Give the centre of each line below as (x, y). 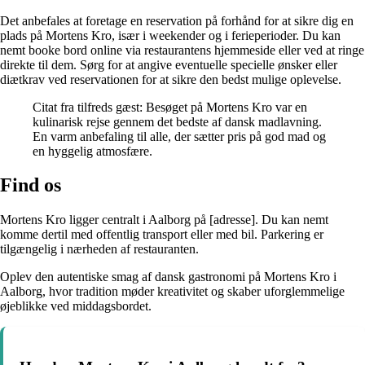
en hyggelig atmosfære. (92, 151)
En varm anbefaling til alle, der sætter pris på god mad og (179, 136)
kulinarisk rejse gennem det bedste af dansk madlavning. (177, 121)
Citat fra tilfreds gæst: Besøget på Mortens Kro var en (170, 107)
